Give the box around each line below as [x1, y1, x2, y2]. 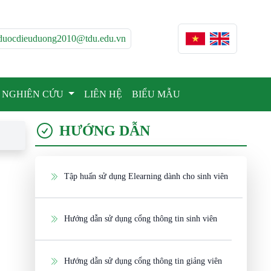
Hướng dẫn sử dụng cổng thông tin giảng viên [64, 256, 223, 266]
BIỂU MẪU [131, 89, 180, 99]
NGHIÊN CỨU [2, 89, 67, 99]
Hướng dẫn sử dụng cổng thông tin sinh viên [64, 214, 218, 223]
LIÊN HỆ [83, 89, 122, 99]
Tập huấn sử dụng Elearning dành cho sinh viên [64, 172, 229, 181]
